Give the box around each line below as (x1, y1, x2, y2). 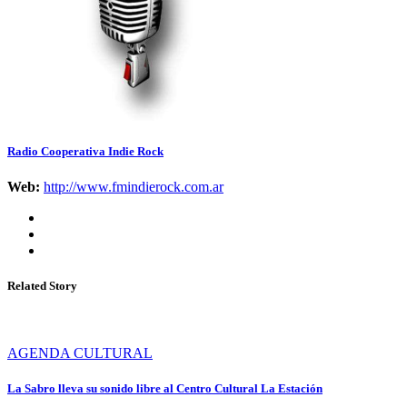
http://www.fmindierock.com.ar (44, 179, 223, 195)
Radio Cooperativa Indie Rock (7, 144, 164, 158)
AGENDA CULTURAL (7, 344, 153, 361)
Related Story (7, 279, 77, 293)
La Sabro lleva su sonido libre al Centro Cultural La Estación (7, 381, 323, 395)
